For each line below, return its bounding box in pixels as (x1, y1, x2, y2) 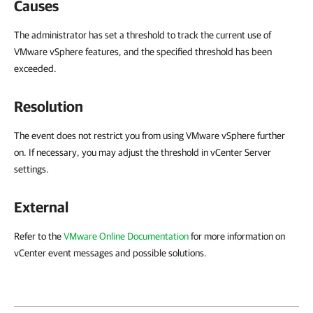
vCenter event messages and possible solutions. (14, 247, 207, 259)
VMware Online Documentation (64, 231, 189, 242)
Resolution (14, 98, 83, 115)
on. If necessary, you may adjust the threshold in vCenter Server (14, 147, 271, 158)
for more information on (189, 231, 285, 242)
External (14, 198, 68, 215)
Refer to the (14, 231, 64, 242)
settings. (14, 163, 49, 175)
